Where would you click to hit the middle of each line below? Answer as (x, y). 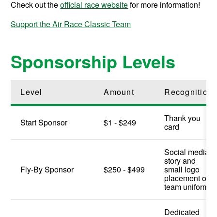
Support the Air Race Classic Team (71, 24)
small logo (182, 169)
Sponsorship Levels (93, 61)
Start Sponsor (44, 122)
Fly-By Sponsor (47, 169)
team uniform (187, 186)
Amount (119, 92)
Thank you (183, 118)
